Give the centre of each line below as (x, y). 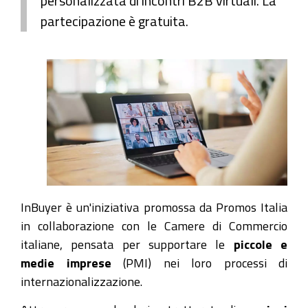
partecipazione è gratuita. (114, 21)
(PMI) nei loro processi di (199, 263)
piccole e (261, 244)
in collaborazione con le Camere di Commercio (154, 225)
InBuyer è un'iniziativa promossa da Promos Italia (154, 207)
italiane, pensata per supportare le (127, 244)
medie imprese (66, 263)
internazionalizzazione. (81, 281)
